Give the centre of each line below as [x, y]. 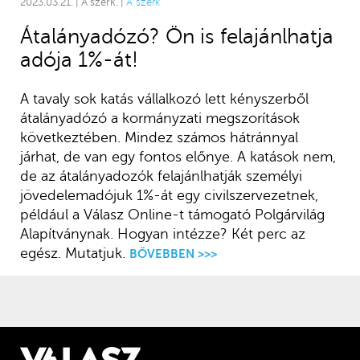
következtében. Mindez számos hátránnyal [159, 138]
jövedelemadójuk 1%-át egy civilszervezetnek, [169, 196]
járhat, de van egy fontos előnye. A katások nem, [178, 157]
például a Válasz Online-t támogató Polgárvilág [172, 215]
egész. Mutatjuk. [72, 254]
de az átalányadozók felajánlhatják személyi [161, 176]
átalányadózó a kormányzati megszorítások [160, 119]
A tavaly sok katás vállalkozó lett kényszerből [164, 99]
